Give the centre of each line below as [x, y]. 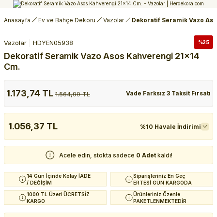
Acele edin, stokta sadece [97, 155]
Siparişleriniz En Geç [159, 176]
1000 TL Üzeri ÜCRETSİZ [58, 194]
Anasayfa [17, 20]
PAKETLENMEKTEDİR [160, 201]
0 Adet [147, 155]
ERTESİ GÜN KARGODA [163, 183]
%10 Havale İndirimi [170, 126]
